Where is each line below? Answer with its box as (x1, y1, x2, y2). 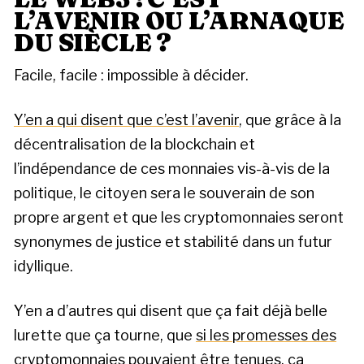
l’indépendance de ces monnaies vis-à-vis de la (14, 159, 330, 177)
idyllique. (14, 257, 73, 275)
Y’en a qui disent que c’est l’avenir (14, 110, 239, 128)
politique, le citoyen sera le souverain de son (14, 184, 314, 201)
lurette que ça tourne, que (14, 327, 196, 344)
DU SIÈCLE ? (14, 26, 172, 58)
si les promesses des (196, 327, 336, 344)
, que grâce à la (239, 110, 341, 128)
